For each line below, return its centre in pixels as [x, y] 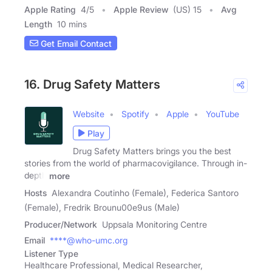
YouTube [223, 114]
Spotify [135, 114]
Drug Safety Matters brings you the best [152, 151]
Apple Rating [50, 10]
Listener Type [51, 253]
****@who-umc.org [89, 240]
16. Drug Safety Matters [92, 85]
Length [38, 24]
